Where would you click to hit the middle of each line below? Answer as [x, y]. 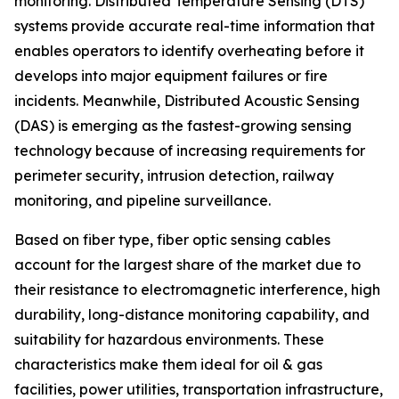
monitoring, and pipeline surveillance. [142, 201]
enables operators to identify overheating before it [189, 51]
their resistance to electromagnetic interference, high [197, 290]
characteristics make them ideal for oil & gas [168, 365]
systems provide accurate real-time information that [195, 26]
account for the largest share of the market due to [187, 265]
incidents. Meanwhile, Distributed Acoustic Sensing [187, 101]
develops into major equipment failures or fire [171, 76]
